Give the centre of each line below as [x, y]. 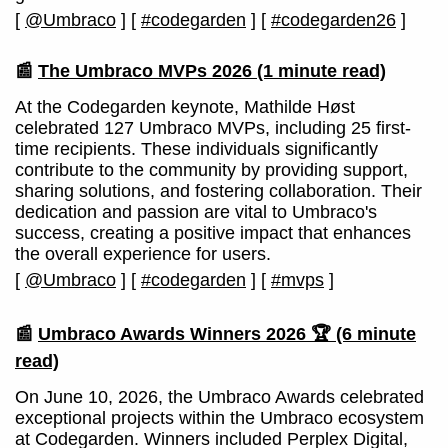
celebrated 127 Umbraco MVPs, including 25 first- [213, 128]
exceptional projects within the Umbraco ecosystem [219, 418]
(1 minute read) [319, 71]
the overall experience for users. [143, 254]
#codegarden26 [333, 20]
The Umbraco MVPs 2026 [145, 71]
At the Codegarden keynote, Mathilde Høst [185, 107]
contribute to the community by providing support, [211, 170]
